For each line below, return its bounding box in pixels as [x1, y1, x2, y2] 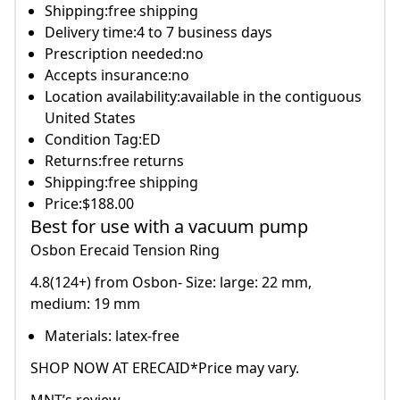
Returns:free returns [45, 151, 184, 171]
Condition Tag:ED [45, 129, 161, 150]
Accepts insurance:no [45, 65, 189, 86]
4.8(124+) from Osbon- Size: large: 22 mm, [30, 272, 312, 293]
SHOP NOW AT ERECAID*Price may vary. [30, 358, 299, 379]
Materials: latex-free [45, 326, 179, 346]
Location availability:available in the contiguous [45, 87, 362, 107]
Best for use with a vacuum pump [30, 214, 308, 239]
